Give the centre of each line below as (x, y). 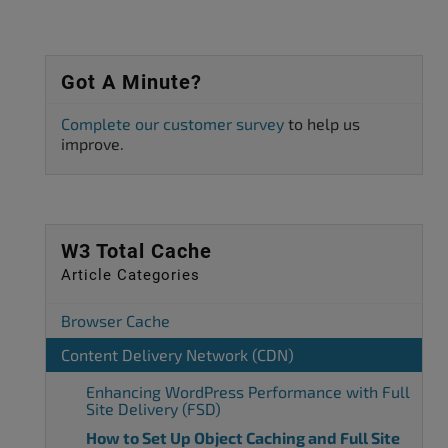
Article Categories (130, 275)
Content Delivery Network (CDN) (177, 354)
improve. (92, 143)
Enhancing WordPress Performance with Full (248, 391)
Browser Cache (115, 320)
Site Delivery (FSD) (153, 408)
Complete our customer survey (172, 123)
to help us (322, 123)
